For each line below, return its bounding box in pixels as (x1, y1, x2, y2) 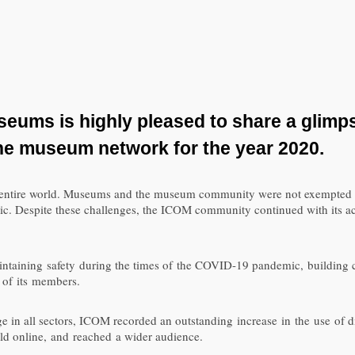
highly (79, 111, 132, 132)
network (98, 138, 169, 158)
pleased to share (132, 111, 281, 132)
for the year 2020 (174, 138, 319, 158)
